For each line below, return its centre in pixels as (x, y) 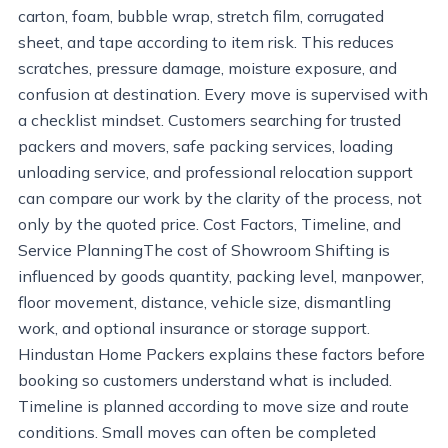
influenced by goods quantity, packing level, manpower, (221, 276)
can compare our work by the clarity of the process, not (220, 198)
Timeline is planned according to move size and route (213, 406)
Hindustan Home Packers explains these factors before (221, 354)
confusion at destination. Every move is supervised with (223, 94)
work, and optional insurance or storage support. (194, 328)
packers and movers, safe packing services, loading (205, 146)
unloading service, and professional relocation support (215, 172)
